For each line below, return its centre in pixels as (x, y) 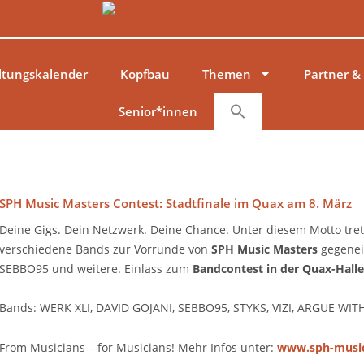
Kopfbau (145, 74)
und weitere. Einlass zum (122, 268)
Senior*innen (158, 111)
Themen (226, 74)
